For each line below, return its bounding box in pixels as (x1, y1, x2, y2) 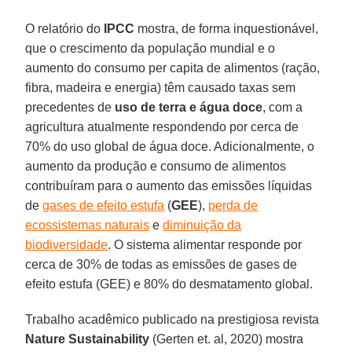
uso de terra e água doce (112, 100, 263, 114)
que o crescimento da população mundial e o (25, 41, 276, 55)
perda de (208, 198, 258, 212)
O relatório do (25, 21, 104, 35)
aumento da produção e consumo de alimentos (25, 159, 287, 173)
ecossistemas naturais (25, 218, 150, 232)
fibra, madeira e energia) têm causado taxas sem (25, 80, 296, 94)
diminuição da (163, 218, 242, 232)
